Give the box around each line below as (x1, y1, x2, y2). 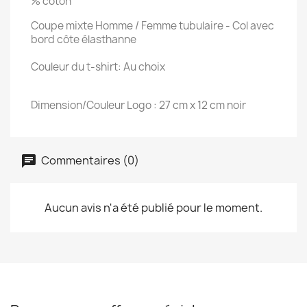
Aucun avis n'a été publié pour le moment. (45, 200, 262, 215)
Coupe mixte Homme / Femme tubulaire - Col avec (31, 19, 274, 33)
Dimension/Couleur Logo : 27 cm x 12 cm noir (31, 98, 246, 112)
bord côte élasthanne (31, 32, 136, 47)
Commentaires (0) (39, 152, 139, 168)
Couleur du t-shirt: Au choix (31, 60, 165, 74)
